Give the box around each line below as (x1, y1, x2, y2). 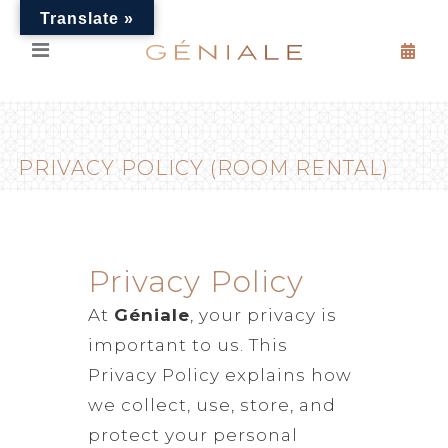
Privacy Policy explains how (87, 364, 352, 385)
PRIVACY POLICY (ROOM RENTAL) (18, 156, 389, 180)
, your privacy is (189, 304, 337, 325)
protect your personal (87, 424, 298, 445)
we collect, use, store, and (87, 394, 336, 415)
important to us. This (87, 334, 288, 355)
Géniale (113, 304, 190, 325)
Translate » (40, 10, 134, 27)
